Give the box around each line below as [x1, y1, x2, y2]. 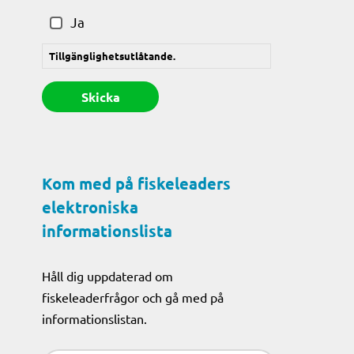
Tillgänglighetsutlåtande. [49, 49, 176, 63]
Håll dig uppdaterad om [42, 267, 174, 284]
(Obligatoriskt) [56, 3, 126, 17]
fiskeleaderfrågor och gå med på [42, 288, 224, 305]
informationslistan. [42, 310, 148, 326]
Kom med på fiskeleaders [42, 172, 232, 194]
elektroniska [42, 196, 139, 217]
